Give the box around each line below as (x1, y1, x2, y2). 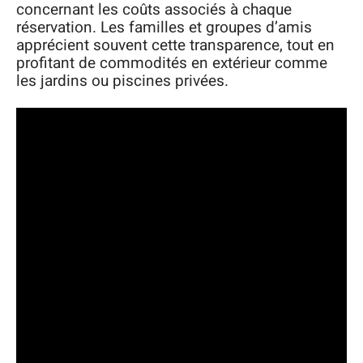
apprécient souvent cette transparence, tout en (16, 33, 335, 57)
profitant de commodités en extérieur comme (16, 51, 327, 75)
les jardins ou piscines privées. (16, 69, 228, 92)
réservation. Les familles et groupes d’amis (16, 15, 312, 39)
